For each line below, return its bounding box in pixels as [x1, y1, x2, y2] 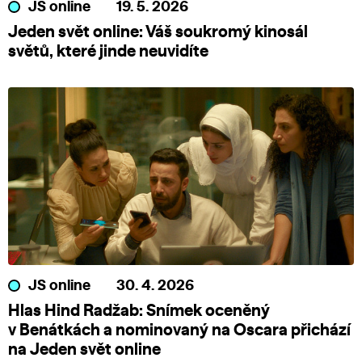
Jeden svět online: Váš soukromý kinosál [8, 23, 308, 40]
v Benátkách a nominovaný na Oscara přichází [8, 322, 351, 339]
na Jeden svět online [8, 341, 161, 358]
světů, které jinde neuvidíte [8, 43, 208, 60]
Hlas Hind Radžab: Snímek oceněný [8, 302, 270, 319]
